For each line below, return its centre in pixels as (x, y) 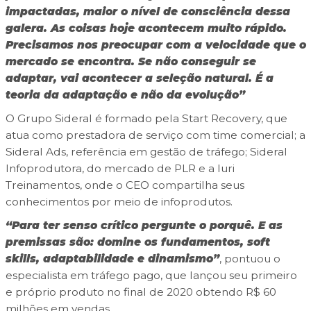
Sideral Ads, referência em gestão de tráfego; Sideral (146, 152)
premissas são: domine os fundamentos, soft (137, 242)
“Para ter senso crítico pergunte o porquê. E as (144, 226)
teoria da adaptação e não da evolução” (125, 95)
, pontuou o (250, 259)
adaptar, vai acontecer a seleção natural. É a (139, 78)
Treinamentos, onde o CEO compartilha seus (125, 185)
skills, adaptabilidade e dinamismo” (112, 259)
